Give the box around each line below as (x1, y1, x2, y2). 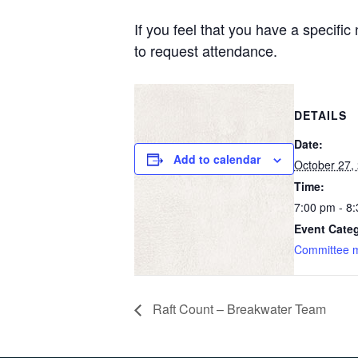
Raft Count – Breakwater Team (149, 299, 326, 318)
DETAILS (294, 107, 347, 123)
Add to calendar (173, 151, 261, 167)
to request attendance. (134, 40, 277, 61)
